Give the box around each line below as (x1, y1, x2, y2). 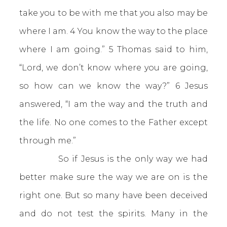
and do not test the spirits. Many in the (19, 209, 208, 218)
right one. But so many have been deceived (19, 191, 208, 200)
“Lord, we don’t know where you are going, (19, 63, 208, 72)
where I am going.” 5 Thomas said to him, (19, 45, 208, 54)
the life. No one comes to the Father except (19, 118, 208, 127)
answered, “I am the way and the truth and (19, 99, 208, 109)
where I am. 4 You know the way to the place (19, 26, 208, 36)
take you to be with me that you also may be (19, 8, 208, 18)
